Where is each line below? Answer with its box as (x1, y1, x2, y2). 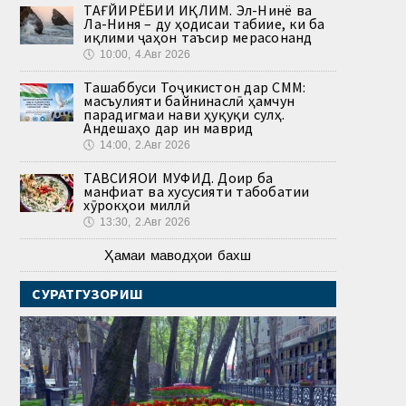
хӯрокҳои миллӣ (83, 195, 190, 214)
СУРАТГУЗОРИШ (32, 284, 144, 303)
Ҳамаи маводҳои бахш (104, 246, 252, 263)
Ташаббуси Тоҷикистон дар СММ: (83, 77, 306, 96)
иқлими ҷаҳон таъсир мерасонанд (83, 27, 313, 46)
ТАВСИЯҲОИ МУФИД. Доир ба (83, 168, 274, 187)
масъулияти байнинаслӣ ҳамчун (83, 91, 295, 110)
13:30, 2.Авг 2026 (99, 215, 191, 228)
